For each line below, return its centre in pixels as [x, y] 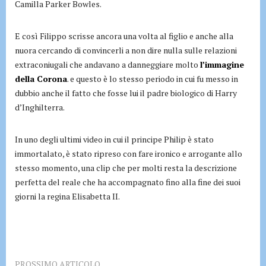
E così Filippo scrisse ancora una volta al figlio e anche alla [124, 36]
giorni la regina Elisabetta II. [67, 197]
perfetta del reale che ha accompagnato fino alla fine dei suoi [128, 182]
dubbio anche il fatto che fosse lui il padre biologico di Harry [126, 93]
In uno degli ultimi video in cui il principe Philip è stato [114, 140]
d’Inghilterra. [40, 107]
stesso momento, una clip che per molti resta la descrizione [126, 168]
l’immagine [222, 65]
